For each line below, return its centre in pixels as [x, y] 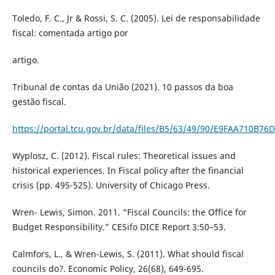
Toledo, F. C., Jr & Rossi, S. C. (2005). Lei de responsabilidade [136, 18]
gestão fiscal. [39, 102]
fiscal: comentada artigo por [70, 33]
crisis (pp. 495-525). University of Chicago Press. [111, 185]
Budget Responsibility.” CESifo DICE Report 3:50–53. [119, 227]
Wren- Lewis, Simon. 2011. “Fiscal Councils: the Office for [129, 212]
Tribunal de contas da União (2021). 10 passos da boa [122, 87]
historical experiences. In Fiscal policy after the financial [128, 171]
